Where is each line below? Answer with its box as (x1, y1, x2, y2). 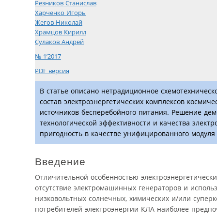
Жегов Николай (35, 18, 82, 27)
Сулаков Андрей (35, 38, 84, 46)
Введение (35, 155, 86, 167)
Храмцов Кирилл (35, 28, 86, 37)
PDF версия (35, 67, 69, 76)
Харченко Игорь (35, 9, 86, 17)
